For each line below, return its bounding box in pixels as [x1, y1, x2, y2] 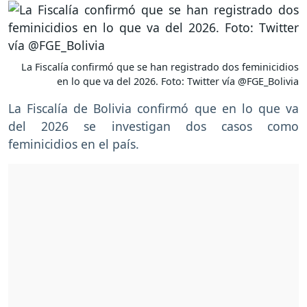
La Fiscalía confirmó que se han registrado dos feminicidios [21, 60, 299, 74]
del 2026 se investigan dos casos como [8, 118, 299, 135]
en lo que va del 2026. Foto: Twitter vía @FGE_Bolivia [57, 75, 299, 88]
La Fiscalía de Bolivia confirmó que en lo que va [8, 100, 299, 117]
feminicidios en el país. [8, 136, 143, 153]
